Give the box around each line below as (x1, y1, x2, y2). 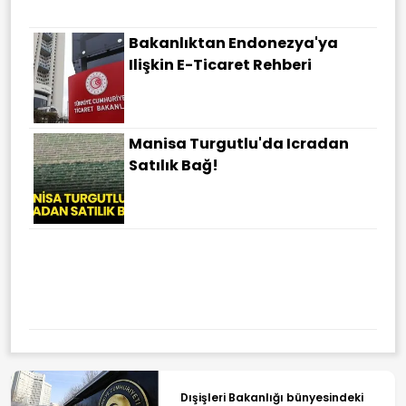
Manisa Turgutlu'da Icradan (129, 132, 349, 154)
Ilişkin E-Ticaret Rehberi (129, 53, 312, 75)
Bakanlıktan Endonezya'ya (129, 32, 338, 53)
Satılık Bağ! (129, 154, 218, 176)
